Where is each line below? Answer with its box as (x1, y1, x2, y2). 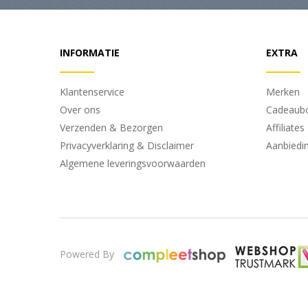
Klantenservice (60, 85, 124, 99)
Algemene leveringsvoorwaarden (60, 157, 206, 170)
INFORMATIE (60, 46, 120, 60)
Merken (266, 85, 300, 99)
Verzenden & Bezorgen (60, 121, 163, 135)
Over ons (60, 103, 100, 117)
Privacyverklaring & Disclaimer (60, 139, 194, 153)
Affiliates (266, 121, 305, 135)
